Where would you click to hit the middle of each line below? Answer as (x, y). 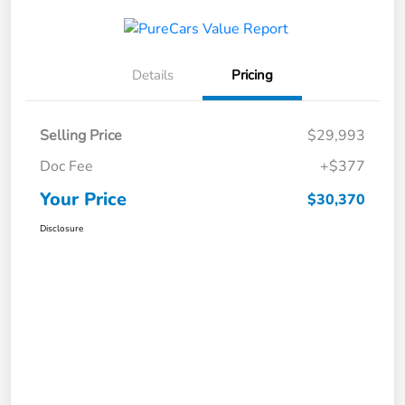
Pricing (252, 75)
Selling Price (81, 136)
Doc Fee (66, 167)
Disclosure (61, 229)
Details (153, 75)
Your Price (83, 200)
